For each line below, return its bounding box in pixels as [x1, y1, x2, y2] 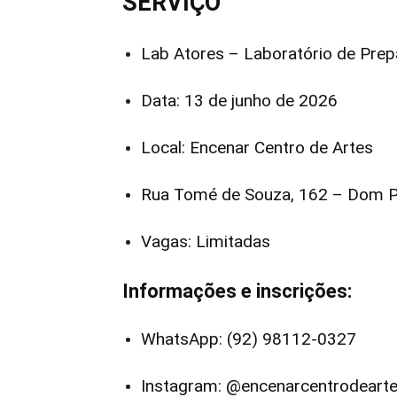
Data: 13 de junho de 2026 [141, 90, 338, 111]
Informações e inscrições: [122, 280, 352, 302]
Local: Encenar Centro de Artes [141, 137, 373, 158]
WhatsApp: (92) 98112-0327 [141, 329, 356, 349]
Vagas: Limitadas [141, 231, 270, 252]
